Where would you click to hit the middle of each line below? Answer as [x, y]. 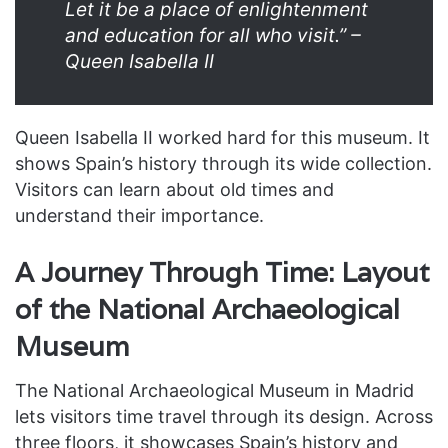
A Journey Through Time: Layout [222, 272]
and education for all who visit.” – [213, 35]
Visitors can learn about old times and [174, 189]
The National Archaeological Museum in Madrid [214, 390]
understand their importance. [139, 215]
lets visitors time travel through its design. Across [224, 416]
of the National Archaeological [207, 309]
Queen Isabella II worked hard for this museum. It [222, 137]
